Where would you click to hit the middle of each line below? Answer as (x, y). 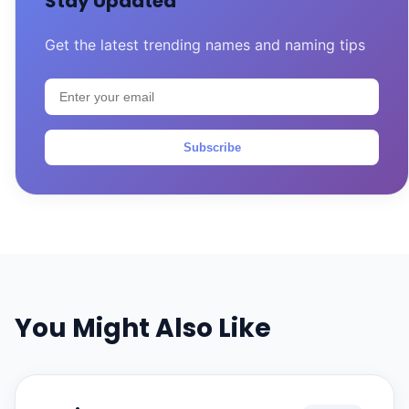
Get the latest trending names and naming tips (205, 45)
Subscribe (212, 147)
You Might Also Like (143, 328)
